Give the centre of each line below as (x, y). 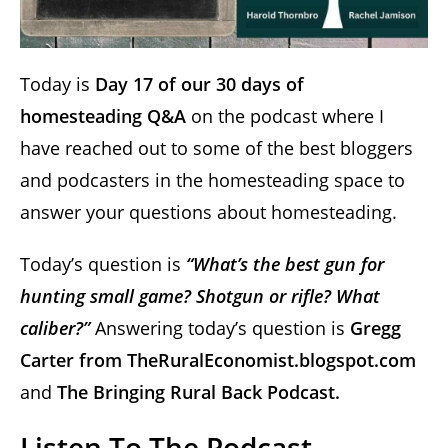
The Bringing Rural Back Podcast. (198, 391)
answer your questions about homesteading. (208, 211)
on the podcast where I (287, 115)
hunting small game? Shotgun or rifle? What (200, 295)
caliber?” (55, 327)
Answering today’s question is (220, 327)
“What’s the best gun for (285, 263)
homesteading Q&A (105, 115)
